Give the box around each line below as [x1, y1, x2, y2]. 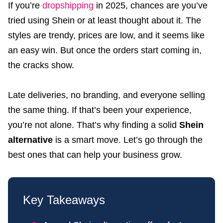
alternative [8, 134, 53, 145]
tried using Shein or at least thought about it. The [8, 15, 201, 25]
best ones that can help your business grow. [8, 149, 182, 160]
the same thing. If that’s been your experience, [8, 105, 192, 115]
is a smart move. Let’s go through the [53, 134, 203, 145]
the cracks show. [8, 60, 74, 70]
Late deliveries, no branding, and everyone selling [8, 90, 205, 100]
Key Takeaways [23, 193, 105, 207]
